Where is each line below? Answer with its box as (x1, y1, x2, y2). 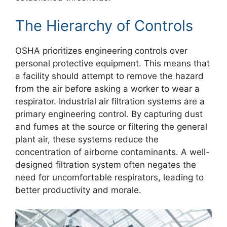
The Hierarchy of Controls (15, 16, 193, 34)
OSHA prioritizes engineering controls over (15, 45, 187, 56)
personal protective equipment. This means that (15, 58, 210, 68)
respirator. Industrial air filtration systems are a (15, 96, 205, 106)
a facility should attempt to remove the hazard (15, 70, 204, 81)
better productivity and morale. (15, 184, 141, 195)
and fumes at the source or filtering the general (15, 121, 207, 132)
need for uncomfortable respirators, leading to (15, 172, 204, 182)
